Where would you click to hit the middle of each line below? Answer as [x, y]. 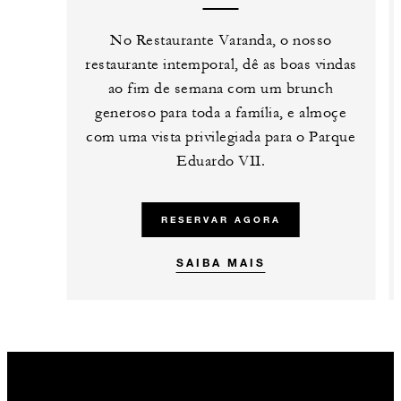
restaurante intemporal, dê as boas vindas [221, 65]
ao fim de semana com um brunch [221, 89]
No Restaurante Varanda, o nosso [221, 41]
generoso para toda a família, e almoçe [221, 113]
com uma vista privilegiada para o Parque [221, 137]
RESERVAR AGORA [221, 220]
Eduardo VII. [221, 162]
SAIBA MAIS [221, 263]
